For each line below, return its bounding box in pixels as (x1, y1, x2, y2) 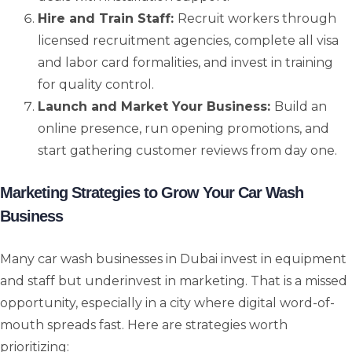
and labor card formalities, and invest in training (38, 55, 333, 71)
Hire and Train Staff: (38, 11, 178, 27)
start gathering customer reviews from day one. (38, 143, 337, 159)
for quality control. (38, 77, 154, 93)
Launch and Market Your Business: (38, 99, 274, 115)
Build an (274, 99, 327, 115)
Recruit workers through (178, 11, 336, 27)
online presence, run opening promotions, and (38, 121, 329, 137)
